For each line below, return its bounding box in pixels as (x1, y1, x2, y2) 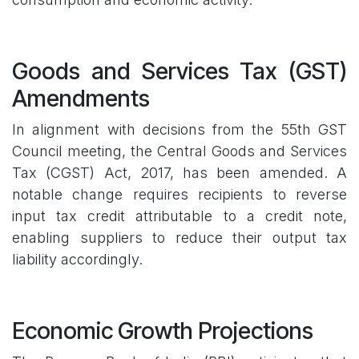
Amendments (12, 83, 150, 112)
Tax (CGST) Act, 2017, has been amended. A (12, 163, 347, 181)
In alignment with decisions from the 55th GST (12, 120, 347, 138)
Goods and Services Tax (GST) (12, 56, 347, 85)
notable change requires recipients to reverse (12, 185, 347, 203)
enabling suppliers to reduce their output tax (12, 228, 347, 246)
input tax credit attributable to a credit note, (12, 207, 347, 224)
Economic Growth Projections (12, 316, 313, 345)
